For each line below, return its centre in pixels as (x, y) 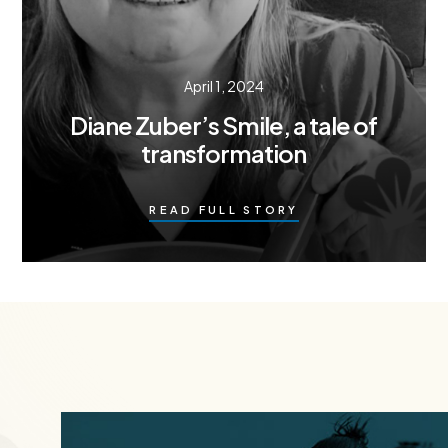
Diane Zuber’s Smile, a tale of (224, 124)
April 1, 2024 (223, 85)
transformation (224, 152)
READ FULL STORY (224, 209)
